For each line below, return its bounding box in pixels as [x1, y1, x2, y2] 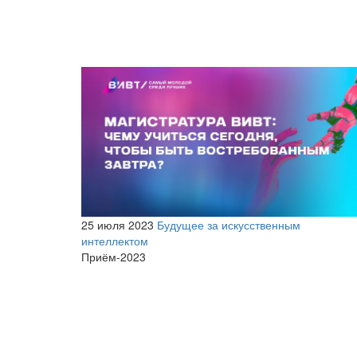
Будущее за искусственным [157, 217, 300, 233]
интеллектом [81, 233, 148, 249]
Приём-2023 [81, 249, 146, 265]
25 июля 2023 [81, 217, 154, 233]
